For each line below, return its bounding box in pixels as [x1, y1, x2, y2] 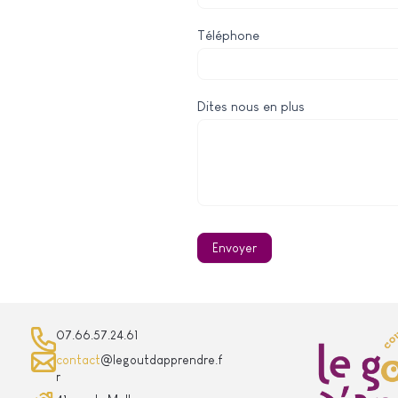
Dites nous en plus [197, 98, 305, 114]
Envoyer [212, 240, 257, 255]
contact [56, 353, 101, 367]
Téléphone [197, 27, 259, 43]
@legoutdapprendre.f [100, 353, 223, 367]
